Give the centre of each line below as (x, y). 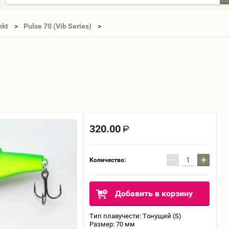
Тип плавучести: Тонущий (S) (135, 216)
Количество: (108, 160)
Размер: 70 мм (112, 224)
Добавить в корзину (154, 193)
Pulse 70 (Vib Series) (58, 26)
